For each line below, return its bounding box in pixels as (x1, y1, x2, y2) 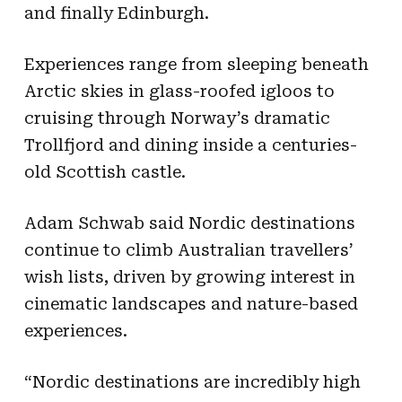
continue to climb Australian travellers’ (23, 240, 354, 259)
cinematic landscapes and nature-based (23, 293, 358, 313)
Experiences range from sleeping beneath (23, 54, 369, 74)
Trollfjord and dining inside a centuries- (23, 135, 357, 154)
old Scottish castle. (23, 162, 186, 181)
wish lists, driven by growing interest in (23, 267, 355, 286)
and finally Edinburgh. (23, 3, 209, 22)
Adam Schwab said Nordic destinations (23, 213, 355, 232)
